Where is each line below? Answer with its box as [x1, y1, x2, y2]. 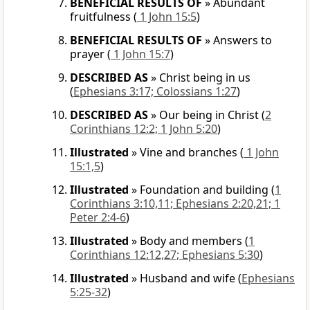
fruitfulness [70, 9, 131, 25]
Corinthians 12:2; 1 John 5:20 [70, 121, 217, 137]
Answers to [213, 33, 272, 48]
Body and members [140, 233, 242, 249]
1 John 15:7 [111, 46, 170, 62]
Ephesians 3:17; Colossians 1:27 [73, 84, 237, 100]
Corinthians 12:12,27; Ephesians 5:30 [70, 247, 259, 263]
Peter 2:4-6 [70, 210, 126, 226]
